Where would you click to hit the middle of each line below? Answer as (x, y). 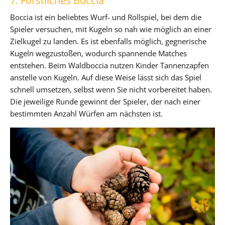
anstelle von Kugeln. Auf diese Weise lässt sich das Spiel (106, 77)
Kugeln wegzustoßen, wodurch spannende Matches (98, 53)
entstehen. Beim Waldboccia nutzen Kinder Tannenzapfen (109, 65)
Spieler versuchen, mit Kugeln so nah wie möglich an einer (111, 29)
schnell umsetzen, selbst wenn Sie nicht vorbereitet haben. (111, 89)
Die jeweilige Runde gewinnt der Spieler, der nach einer (105, 101)
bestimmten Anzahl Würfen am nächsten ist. (86, 113)
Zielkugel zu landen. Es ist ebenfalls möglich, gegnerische (108, 41)
